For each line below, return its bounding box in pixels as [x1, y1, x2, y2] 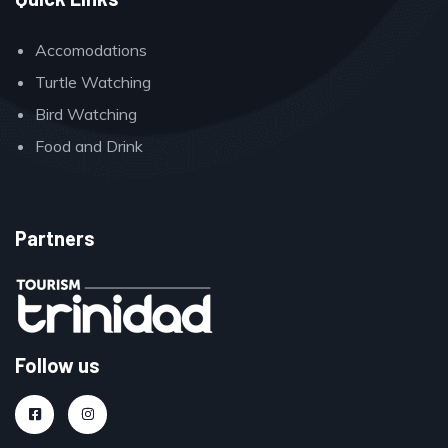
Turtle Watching [35, 71, 151, 92]
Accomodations [35, 39, 147, 60]
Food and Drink [35, 135, 143, 156]
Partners [15, 225, 95, 250]
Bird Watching [35, 103, 137, 124]
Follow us [15, 352, 100, 377]
